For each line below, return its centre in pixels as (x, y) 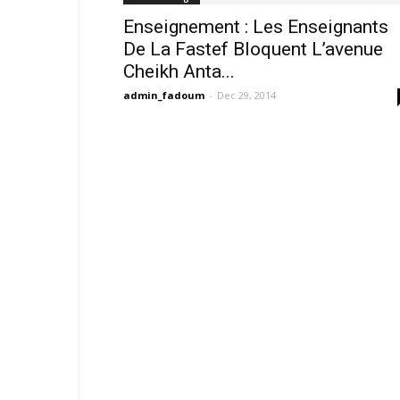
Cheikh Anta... (179, 71)
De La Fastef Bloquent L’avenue (253, 49)
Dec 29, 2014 (246, 95)
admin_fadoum (164, 95)
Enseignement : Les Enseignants (256, 27)
